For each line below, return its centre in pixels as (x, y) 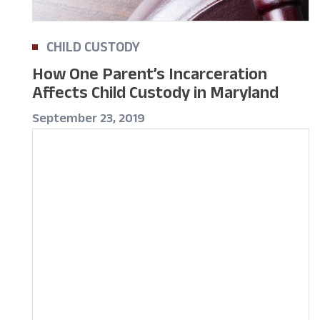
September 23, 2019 (89, 118)
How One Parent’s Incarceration (150, 74)
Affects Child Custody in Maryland (155, 92)
